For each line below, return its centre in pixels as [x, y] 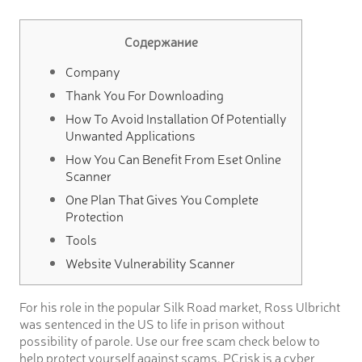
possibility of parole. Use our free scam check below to [170, 341]
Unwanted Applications [130, 135]
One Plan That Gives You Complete [162, 199]
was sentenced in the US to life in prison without [152, 324]
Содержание [161, 42]
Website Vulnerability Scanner [150, 263]
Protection [95, 216]
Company [93, 72]
